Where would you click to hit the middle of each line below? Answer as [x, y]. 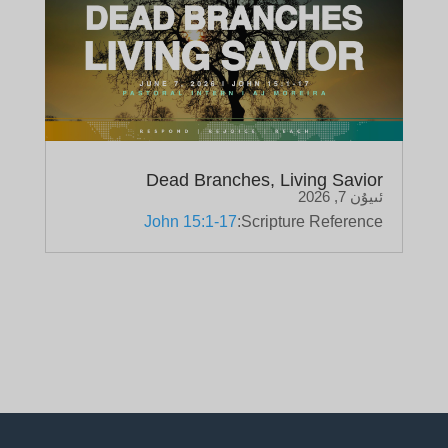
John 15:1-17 [191, 222]
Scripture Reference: [312, 222]
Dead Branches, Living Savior [265, 180]
